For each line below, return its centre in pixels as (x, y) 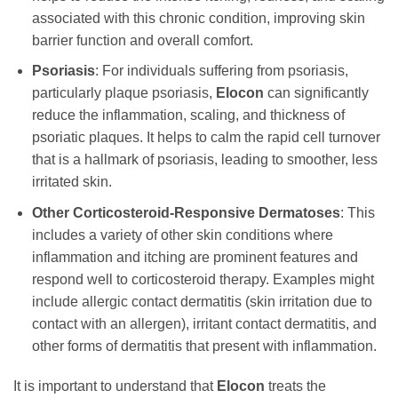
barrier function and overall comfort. (142, 40)
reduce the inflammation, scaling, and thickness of (188, 115)
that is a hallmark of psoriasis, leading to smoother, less (204, 160)
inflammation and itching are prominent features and (195, 257)
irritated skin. (72, 182)
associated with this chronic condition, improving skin (198, 18)
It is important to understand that (115, 386)
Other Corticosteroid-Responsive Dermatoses (186, 212)
